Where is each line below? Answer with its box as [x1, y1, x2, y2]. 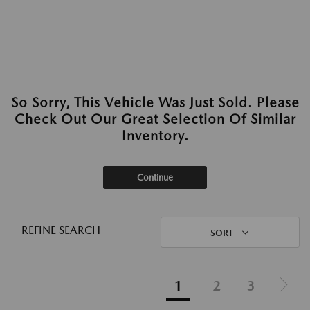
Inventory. [121, 127, 189, 144]
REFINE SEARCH [21, 224, 100, 237]
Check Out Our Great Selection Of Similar [14, 111, 296, 127]
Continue [137, 172, 173, 183]
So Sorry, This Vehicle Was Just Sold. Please [10, 94, 300, 111]
